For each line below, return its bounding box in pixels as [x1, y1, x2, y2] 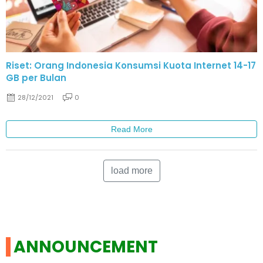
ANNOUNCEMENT [14, 235, 158, 258]
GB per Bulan [6, 72, 66, 85]
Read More [110, 124, 153, 134]
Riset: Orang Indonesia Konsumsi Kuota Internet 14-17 [6, 59, 256, 72]
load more [110, 165, 153, 176]
